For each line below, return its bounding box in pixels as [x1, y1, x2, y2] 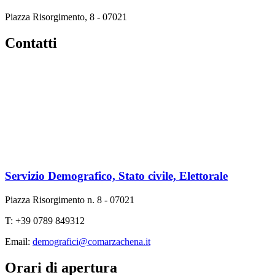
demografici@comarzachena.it [33, 236, 150, 247]
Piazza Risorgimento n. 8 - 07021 [5, 195, 134, 206]
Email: [5, 236, 33, 247]
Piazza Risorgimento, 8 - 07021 [5, 11, 127, 22]
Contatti [5, 34, 57, 51]
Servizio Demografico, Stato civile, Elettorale [5, 169, 228, 183]
